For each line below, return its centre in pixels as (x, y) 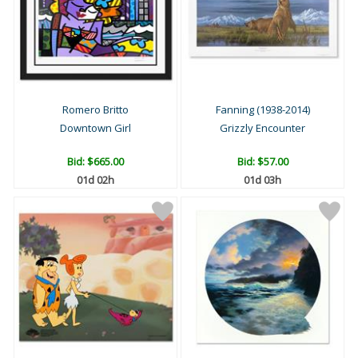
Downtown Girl (95, 128)
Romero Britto (95, 110)
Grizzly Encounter (263, 128)
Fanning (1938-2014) (263, 110)
